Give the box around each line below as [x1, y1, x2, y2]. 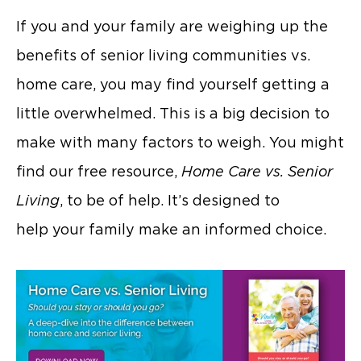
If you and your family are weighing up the [16, 18, 328, 35]
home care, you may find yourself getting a [16, 76, 330, 93]
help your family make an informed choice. [16, 221, 326, 239]
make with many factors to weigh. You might [16, 134, 344, 151]
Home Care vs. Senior [181, 163, 333, 180]
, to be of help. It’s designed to [60, 192, 280, 210]
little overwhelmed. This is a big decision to [16, 105, 330, 122]
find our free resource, [16, 163, 181, 180]
